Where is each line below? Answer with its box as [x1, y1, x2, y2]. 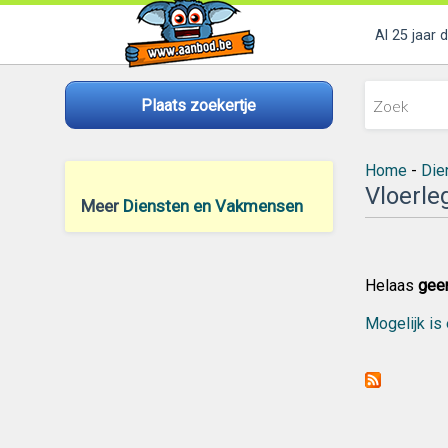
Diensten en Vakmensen [122, 196, 303, 216]
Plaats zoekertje [141, 95, 256, 115]
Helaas [364, 276, 418, 295]
